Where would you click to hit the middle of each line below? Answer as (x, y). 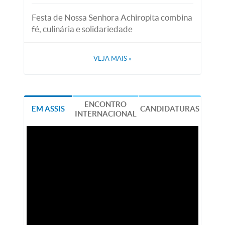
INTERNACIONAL (105, 114)
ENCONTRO (106, 104)
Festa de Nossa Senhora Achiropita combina (112, 17)
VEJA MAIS (111, 59)
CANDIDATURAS (170, 109)
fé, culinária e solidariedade (82, 29)
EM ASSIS (48, 109)
